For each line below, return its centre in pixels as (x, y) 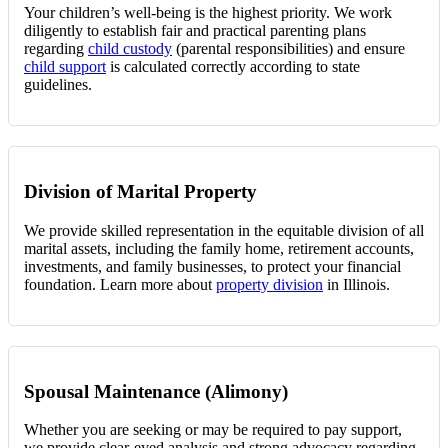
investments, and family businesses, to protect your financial (212, 266)
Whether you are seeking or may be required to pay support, (213, 430)
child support (65, 67)
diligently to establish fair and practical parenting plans (195, 31)
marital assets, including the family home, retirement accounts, (219, 248)
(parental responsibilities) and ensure (288, 49)
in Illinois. (356, 284)
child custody (130, 49)
